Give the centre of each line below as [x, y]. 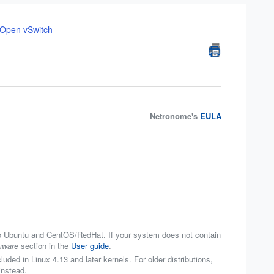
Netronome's [175, 116]
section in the [45, 246]
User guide [90, 246]
